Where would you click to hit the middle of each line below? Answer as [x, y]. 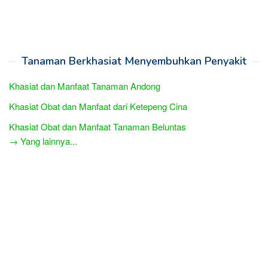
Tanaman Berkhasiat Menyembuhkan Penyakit [134, 61]
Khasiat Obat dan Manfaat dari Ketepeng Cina [98, 106]
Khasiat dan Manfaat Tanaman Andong [85, 86]
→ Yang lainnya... [43, 141]
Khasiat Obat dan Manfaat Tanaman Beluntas [98, 126]
